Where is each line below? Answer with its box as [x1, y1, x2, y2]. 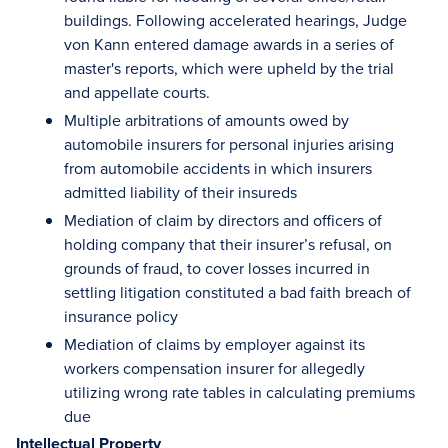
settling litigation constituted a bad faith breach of [64, 281, 411, 303]
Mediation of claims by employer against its [64, 333, 365, 355]
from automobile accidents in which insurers [64, 157, 372, 179]
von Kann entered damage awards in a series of [64, 33, 394, 55]
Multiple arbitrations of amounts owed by [64, 109, 349, 131]
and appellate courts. [64, 81, 210, 103]
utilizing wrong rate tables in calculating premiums [64, 381, 415, 403]
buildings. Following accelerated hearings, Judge [64, 9, 407, 31]
